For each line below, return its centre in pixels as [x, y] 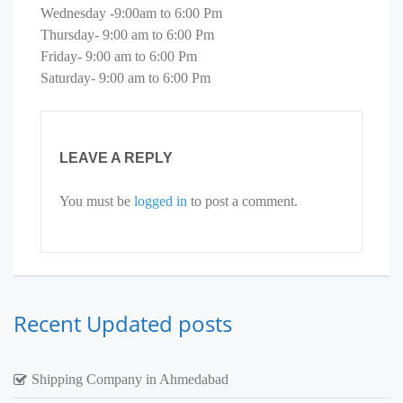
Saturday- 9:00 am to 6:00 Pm [125, 78]
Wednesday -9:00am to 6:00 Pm [131, 13]
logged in [161, 201]
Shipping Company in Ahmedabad [130, 379]
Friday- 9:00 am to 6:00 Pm [119, 56]
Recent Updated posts [123, 323]
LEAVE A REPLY [116, 158]
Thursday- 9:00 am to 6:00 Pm [127, 35]
